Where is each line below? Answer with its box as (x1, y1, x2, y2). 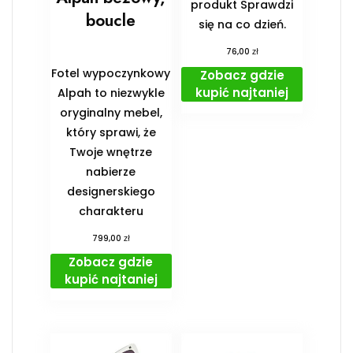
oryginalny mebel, (59, 104, 162, 121)
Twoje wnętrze (69, 143, 153, 160)
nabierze (86, 163, 136, 180)
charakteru (78, 203, 143, 219)
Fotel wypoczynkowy (51, 65, 171, 81)
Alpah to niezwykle (57, 84, 165, 101)
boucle (86, 8, 136, 32)
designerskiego (66, 183, 155, 199)
